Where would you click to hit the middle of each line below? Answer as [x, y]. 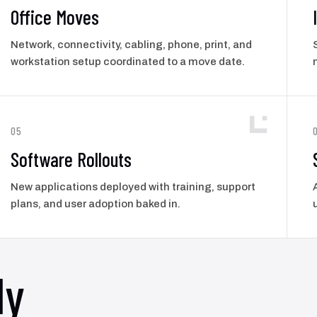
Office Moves [55, 17]
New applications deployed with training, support [133, 186]
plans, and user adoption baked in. [96, 203]
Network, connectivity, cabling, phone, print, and [132, 44]
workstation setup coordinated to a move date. [128, 61]
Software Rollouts [71, 159]
